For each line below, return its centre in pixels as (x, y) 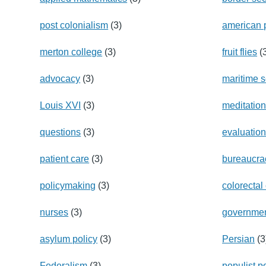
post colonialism (74, 25)
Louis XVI (61, 105)
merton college (71, 52)
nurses (54, 212)
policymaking (68, 185)
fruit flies (240, 52)
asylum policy (69, 239)
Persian (239, 239)
